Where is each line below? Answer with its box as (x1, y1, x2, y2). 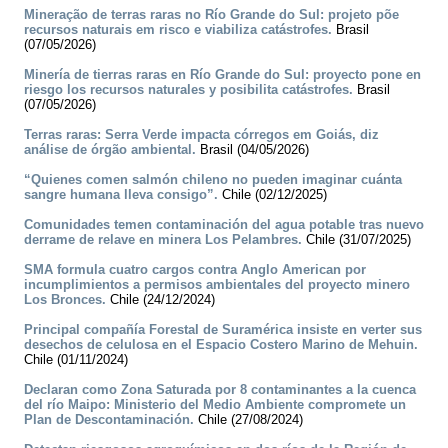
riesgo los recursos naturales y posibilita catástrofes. (24, 82, 353, 98)
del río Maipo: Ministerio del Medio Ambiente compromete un (24, 397, 406, 413)
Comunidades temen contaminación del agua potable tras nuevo (24, 217, 424, 233)
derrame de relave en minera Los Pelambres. (24, 232, 302, 248)
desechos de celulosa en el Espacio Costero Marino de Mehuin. (24, 337, 418, 353)
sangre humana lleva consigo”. (24, 187, 218, 203)
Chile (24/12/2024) (106, 292, 215, 308)
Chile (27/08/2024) (194, 412, 303, 428)
